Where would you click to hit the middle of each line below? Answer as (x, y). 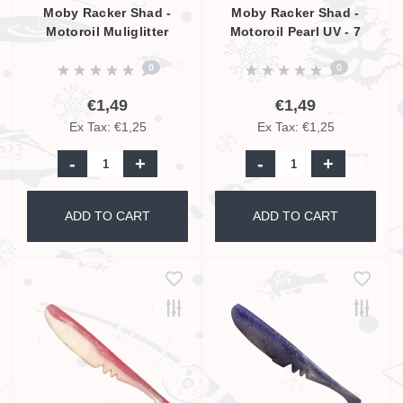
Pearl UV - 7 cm (107, 50)
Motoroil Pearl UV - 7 (296, 31)
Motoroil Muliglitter (107, 31)
